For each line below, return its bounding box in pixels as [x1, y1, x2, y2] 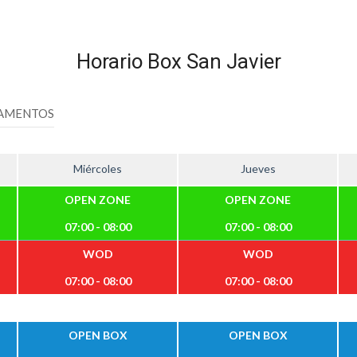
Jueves [240, 162, 276, 175]
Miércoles [73, 162, 123, 175]
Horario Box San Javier [76, 49, 281, 73]
